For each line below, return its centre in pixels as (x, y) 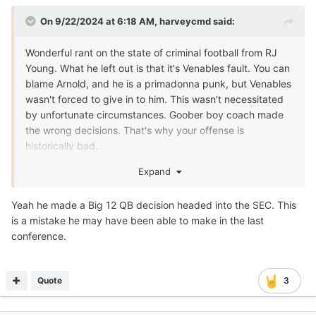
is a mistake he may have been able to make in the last (138, 220)
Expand (157, 171)
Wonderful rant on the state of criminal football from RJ (151, 53)
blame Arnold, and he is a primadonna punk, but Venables (158, 84)
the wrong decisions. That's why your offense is (135, 130)
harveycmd (185, 22)
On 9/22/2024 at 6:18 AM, (100, 22)
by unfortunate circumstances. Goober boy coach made (154, 115)
